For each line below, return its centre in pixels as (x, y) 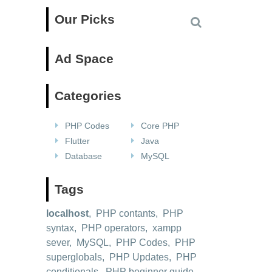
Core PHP (158, 126)
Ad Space (84, 59)
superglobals (74, 257)
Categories (88, 96)
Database (82, 156)
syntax (60, 228)
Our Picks (85, 19)
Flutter (76, 141)
